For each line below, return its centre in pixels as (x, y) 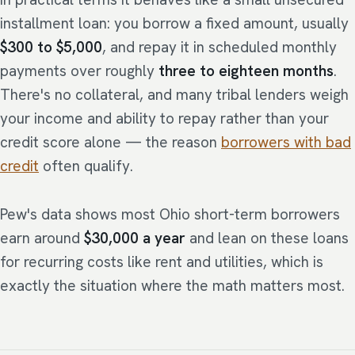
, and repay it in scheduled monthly (219, 48)
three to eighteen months (246, 71)
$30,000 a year (135, 238)
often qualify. (86, 166)
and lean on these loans (267, 238)
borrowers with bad (286, 143)
